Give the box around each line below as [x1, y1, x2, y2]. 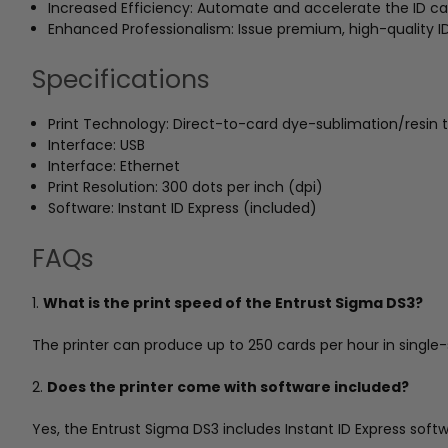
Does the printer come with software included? [47, 376, 409, 397]
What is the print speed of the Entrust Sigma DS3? [43, 292, 423, 313]
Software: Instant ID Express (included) [48, 197, 318, 218]
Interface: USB [48, 134, 146, 155]
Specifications [32, 61, 210, 97]
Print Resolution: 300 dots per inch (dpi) [48, 176, 324, 197]
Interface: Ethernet [48, 155, 181, 176]
